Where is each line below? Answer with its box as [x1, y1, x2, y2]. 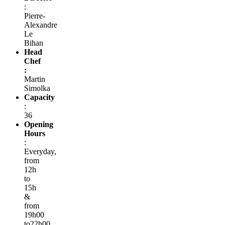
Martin [24, 74, 45, 83]
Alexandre [24, 20, 57, 29]
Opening [24, 120, 53, 129]
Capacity [24, 92, 55, 101]
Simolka [24, 83, 50, 92]
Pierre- [24, 11, 45, 20]
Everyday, [24, 147, 56, 156]
